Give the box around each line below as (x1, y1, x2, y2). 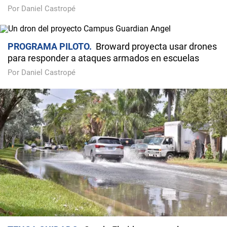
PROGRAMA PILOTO (8, 41, 89, 52)
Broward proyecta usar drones (96, 41, 217, 52)
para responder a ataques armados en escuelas (8, 53, 199, 63)
